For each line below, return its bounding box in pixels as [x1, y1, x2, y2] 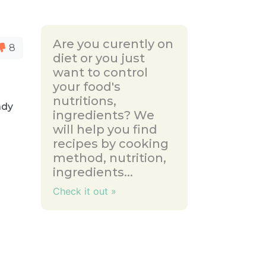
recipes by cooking [52, 137, 169, 151]
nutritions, [52, 94, 116, 108]
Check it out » [52, 185, 116, 197]
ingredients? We [52, 108, 154, 122]
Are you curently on [52, 37, 173, 51]
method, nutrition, [52, 151, 166, 165]
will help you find [52, 122, 157, 137]
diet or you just [52, 51, 145, 65]
